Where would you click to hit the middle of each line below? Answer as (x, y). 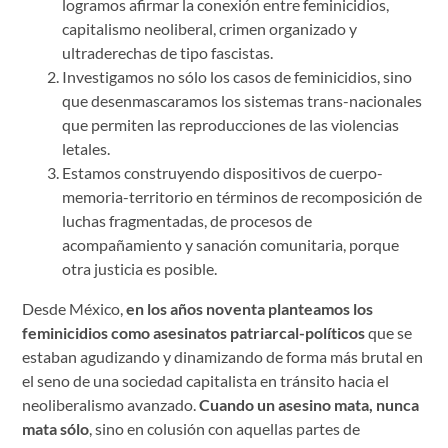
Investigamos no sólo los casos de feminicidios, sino (237, 76)
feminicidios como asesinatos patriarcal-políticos (194, 332)
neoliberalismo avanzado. (111, 404)
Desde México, (74, 308)
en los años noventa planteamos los (250, 308)
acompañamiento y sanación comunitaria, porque (231, 244)
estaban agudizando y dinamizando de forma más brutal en (223, 356)
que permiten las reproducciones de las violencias (231, 124)
